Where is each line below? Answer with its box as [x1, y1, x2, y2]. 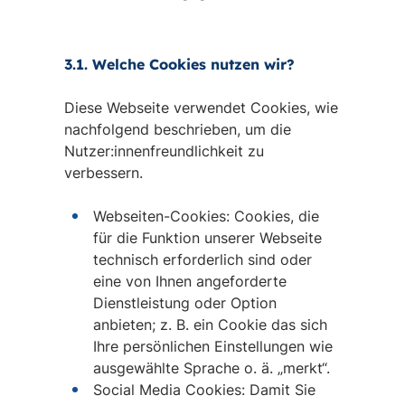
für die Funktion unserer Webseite [92, 229, 322, 247]
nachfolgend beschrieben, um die [63, 120, 291, 138]
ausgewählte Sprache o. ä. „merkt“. [92, 359, 330, 377]
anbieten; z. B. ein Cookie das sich [92, 316, 327, 334]
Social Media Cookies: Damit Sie [92, 381, 316, 399]
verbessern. [63, 164, 143, 182]
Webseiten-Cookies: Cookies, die [92, 207, 319, 225]
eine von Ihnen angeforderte [92, 272, 287, 290]
